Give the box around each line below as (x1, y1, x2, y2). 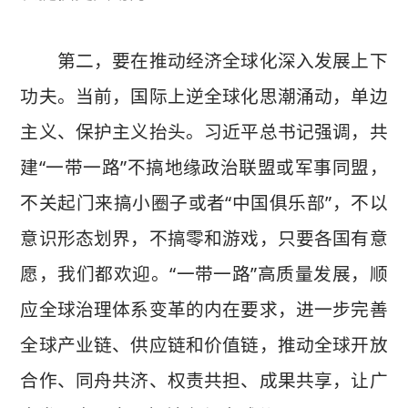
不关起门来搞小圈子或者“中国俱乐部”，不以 (20, 189, 388, 215)
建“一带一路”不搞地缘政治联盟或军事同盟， (20, 154, 388, 179)
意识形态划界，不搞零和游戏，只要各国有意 (20, 225, 388, 250)
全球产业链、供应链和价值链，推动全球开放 (20, 331, 388, 357)
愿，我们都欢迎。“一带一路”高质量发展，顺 (20, 260, 388, 286)
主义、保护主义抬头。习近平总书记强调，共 (20, 118, 388, 144)
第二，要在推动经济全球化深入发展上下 (20, 47, 388, 73)
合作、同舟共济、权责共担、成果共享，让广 (20, 367, 388, 393)
